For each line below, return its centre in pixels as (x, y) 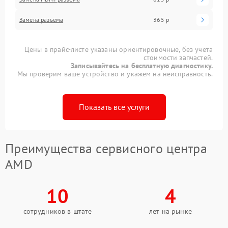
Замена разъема (41, 19)
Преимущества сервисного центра (106, 148)
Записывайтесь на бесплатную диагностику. (142, 65)
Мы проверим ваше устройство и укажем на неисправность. (115, 74)
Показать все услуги (114, 107)
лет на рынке (170, 211)
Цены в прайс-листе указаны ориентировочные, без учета (119, 49)
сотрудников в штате (58, 211)
